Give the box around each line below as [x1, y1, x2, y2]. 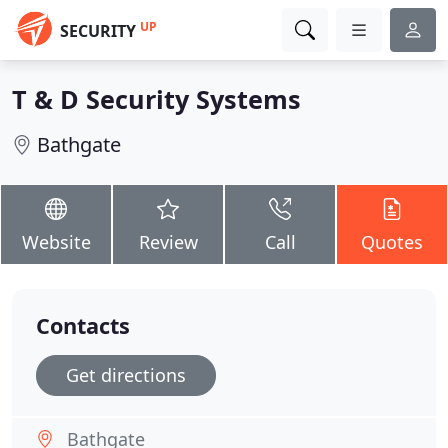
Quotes [361, 230, 423, 254]
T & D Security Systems [12, 82, 301, 116]
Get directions [66, 363, 186, 387]
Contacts [36, 311, 130, 340]
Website [21, 230, 91, 254]
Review [138, 230, 198, 254]
